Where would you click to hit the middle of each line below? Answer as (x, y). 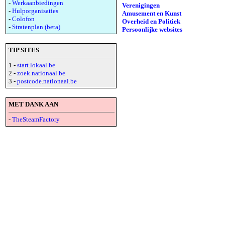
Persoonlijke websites (152, 29)
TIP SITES (24, 50)
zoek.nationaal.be (41, 73)
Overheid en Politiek (151, 21)
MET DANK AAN (33, 104)
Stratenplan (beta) (36, 27)
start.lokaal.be (36, 65)
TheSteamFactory (36, 119)
